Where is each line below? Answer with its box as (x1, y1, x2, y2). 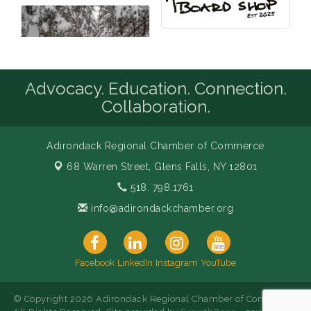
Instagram (155, 258, 198, 269)
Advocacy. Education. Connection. (24, 78, 287, 99)
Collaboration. (101, 96, 210, 117)
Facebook (75, 258, 115, 269)
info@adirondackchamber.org (87, 203, 233, 215)
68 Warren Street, (67, 161, 155, 173)
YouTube (201, 258, 236, 269)
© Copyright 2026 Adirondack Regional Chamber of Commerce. (12, 294, 299, 305)
